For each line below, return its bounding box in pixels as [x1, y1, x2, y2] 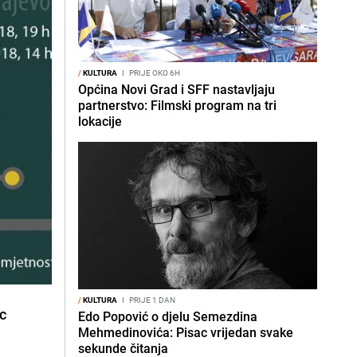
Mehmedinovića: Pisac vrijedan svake [78, 324, 293, 341]
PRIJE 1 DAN [127, 294, 175, 305]
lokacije [78, 112, 122, 130]
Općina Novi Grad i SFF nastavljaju [78, 80, 275, 98]
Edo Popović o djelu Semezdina [78, 308, 257, 325]
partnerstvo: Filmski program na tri [78, 96, 277, 114]
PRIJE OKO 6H [127, 67, 180, 78]
